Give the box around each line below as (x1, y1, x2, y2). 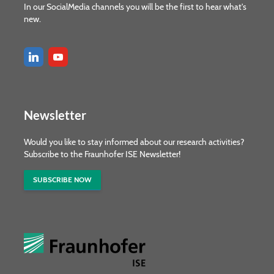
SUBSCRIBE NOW (33, 174, 92, 184)
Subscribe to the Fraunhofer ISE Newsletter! (24, 148, 180, 160)
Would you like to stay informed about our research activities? (24, 136, 244, 147)
